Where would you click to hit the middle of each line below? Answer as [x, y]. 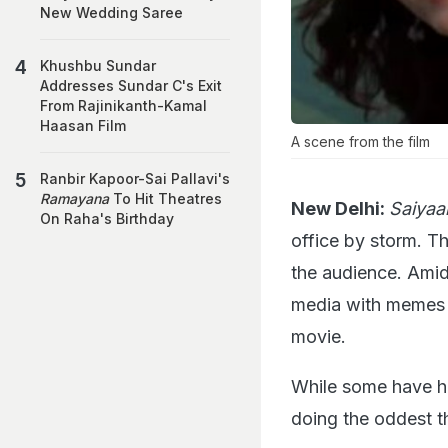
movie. [321, 336]
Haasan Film [83, 125]
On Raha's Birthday [107, 218]
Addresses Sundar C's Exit [131, 85]
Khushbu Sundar [98, 65]
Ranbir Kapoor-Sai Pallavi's [135, 178]
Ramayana [74, 198]
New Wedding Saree [111, 12]
